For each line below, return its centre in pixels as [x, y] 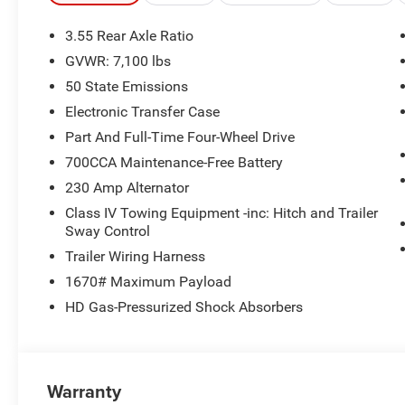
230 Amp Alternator [127, 188]
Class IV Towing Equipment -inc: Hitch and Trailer [222, 213]
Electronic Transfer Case [143, 112]
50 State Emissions [127, 87]
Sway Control [108, 231]
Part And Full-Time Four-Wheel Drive [180, 137]
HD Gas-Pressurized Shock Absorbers [184, 307]
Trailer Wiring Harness [136, 257]
